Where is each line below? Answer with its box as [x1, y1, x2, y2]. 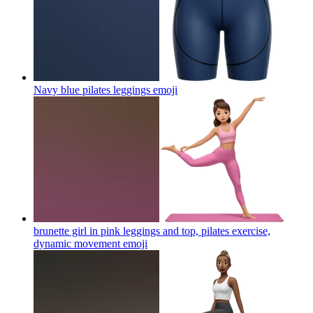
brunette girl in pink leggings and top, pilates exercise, [34, 224, 270, 237]
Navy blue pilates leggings [34, 83, 150, 96]
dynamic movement [34, 237, 120, 249]
